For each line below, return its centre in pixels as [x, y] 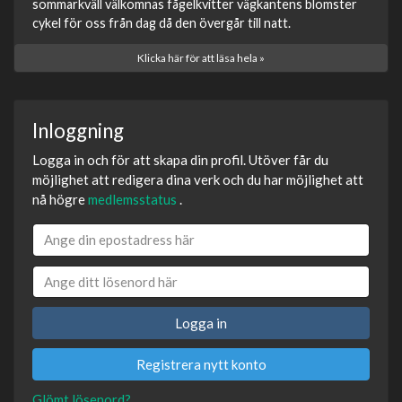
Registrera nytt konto [201, 365]
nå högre [60, 200]
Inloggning [78, 131]
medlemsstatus [132, 200]
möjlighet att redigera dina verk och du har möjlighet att [198, 180]
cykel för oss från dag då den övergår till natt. [162, 23]
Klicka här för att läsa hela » [201, 58]
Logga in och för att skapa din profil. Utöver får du [180, 160]
